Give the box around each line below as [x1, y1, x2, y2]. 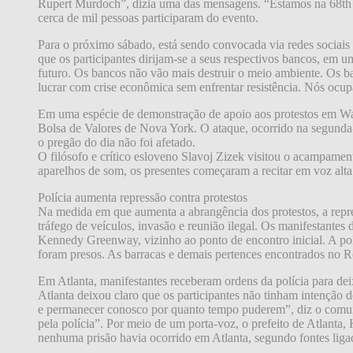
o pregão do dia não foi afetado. [38, 135, 195, 149]
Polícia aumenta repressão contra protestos [38, 190, 247, 204]
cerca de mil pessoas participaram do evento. [38, 10, 258, 24]
